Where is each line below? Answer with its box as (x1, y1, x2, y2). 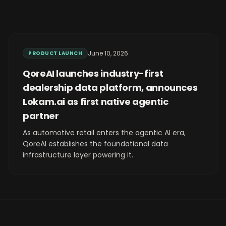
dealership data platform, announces (23, 81, 198, 94)
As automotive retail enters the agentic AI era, (23, 128, 186, 138)
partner (23, 109, 59, 122)
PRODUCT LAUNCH (28, 49, 82, 57)
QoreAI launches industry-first (23, 67, 163, 80)
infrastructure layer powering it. (23, 150, 133, 160)
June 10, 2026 (88, 48, 128, 58)
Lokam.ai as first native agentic (23, 95, 168, 108)
